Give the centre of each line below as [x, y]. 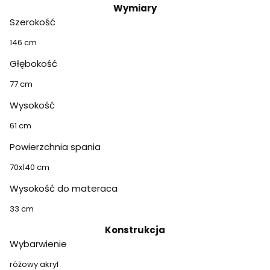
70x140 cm [30, 167]
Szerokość [33, 22]
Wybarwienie [38, 244]
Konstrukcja [135, 230]
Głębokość [33, 64]
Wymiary [135, 8]
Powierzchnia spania [55, 147]
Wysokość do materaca [64, 188]
